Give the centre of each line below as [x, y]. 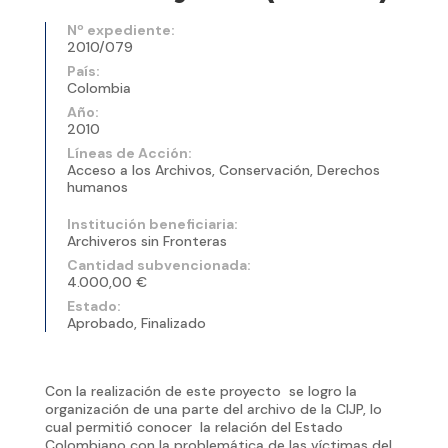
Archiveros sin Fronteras [146, 240]
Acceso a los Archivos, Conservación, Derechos [223, 169]
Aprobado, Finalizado [136, 322]
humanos [97, 186]
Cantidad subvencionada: [158, 264]
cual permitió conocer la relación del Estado [193, 426]
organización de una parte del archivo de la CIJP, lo [213, 408]
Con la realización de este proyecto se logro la [200, 390]
